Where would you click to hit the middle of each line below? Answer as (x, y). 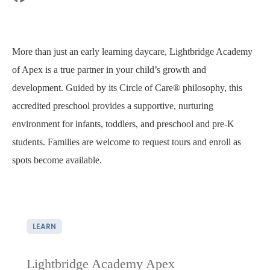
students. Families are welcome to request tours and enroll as (127, 142)
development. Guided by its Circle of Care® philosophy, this (127, 88)
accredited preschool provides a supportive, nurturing (113, 106)
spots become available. (57, 160)
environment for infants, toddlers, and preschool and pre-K (123, 124)
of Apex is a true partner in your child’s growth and (109, 70)
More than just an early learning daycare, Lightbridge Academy (132, 52)
